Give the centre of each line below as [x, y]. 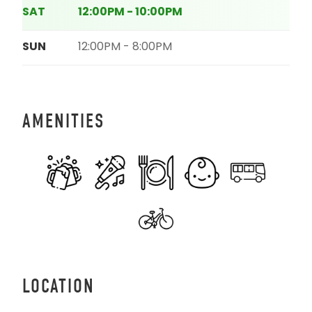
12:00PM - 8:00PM [125, 47]
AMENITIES [63, 121]
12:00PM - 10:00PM [130, 13]
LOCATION [58, 286]
